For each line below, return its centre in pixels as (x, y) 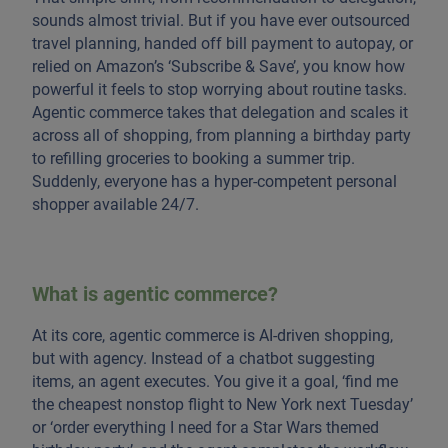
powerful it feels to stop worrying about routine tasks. (219, 89)
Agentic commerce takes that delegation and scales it (220, 112)
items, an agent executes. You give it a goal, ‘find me (215, 381)
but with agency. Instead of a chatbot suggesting (203, 358)
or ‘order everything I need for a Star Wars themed (205, 427)
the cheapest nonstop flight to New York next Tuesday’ (222, 404)
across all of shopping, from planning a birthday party (221, 135)
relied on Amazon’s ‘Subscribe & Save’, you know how (218, 66)
